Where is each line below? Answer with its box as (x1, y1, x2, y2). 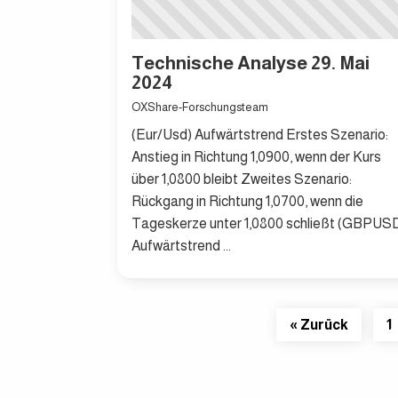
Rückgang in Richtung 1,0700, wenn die (131, 193, 363, 209)
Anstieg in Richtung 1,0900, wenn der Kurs (131, 148, 381, 164)
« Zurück (289, 316, 348, 332)
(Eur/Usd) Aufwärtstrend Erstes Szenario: (131, 126, 388, 142)
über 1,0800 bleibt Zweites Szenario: (131, 171, 352, 187)
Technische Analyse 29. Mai (131, 52, 370, 74)
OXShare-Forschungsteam (131, 99, 268, 114)
